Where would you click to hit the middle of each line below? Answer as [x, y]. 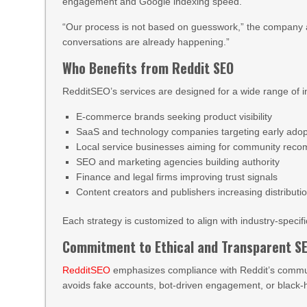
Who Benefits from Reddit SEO [148, 68]
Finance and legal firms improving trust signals [177, 177]
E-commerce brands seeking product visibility [174, 116]
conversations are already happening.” [146, 42]
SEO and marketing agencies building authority [178, 162]
